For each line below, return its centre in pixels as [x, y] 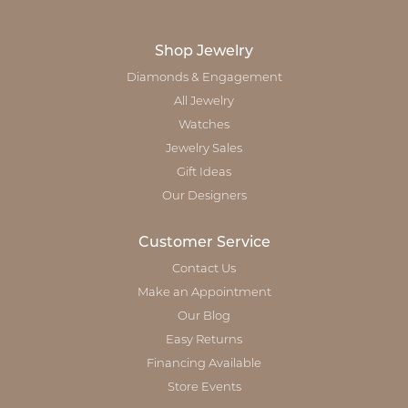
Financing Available [204, 363]
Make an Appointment [204, 292]
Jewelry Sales [204, 148]
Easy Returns [204, 340]
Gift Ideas [204, 172]
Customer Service [204, 243]
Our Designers [204, 196]
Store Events [204, 387]
